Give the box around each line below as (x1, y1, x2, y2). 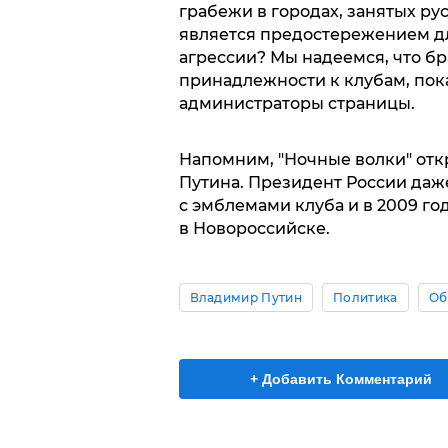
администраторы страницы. (178, 93, 415, 113)
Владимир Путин (189, 289, 302, 305)
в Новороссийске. (178, 218, 330, 238)
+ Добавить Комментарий (250, 370, 432, 387)
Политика (332, 289, 398, 305)
